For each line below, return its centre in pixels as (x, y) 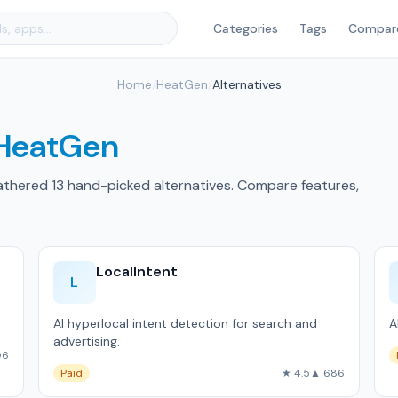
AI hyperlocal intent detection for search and (185, 323)
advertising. (86, 341)
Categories (246, 28)
